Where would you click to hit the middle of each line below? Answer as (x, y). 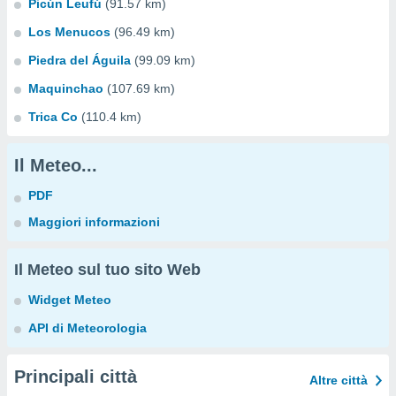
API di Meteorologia (88, 328)
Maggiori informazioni (94, 222)
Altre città (339, 380)
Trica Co (53, 117)
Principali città (76, 377)
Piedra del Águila (80, 60)
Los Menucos (69, 32)
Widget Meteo (70, 300)
